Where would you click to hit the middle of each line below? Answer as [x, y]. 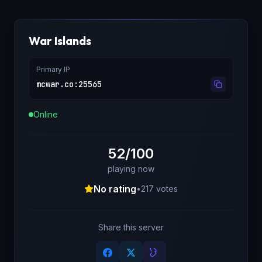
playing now [131, 169]
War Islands [60, 41]
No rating [115, 189]
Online [46, 114]
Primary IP [53, 69]
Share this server [131, 227]
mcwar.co [55, 84]
